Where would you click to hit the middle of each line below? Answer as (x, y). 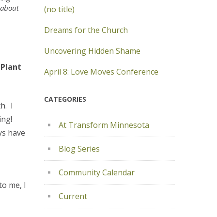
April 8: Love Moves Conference (101, 72)
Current (73, 196)
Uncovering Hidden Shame (92, 51)
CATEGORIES (65, 99)
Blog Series (79, 149)
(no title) (59, 9)
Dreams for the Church (86, 30)
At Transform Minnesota (104, 125)
